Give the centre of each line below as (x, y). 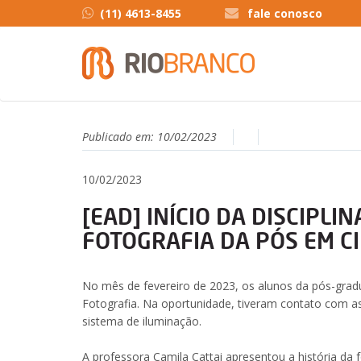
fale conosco (285, 13)
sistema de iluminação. (142, 321)
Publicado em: (120, 137)
